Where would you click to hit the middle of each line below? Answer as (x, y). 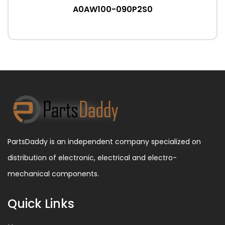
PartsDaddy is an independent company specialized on (104, 142)
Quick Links (41, 204)
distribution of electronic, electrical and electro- (92, 158)
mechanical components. (53, 174)
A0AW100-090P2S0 (113, 9)
